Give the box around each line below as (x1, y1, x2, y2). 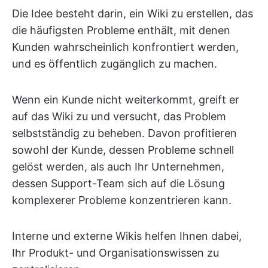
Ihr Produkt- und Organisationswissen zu (12, 246, 219, 259)
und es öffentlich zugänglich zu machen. (12, 57, 217, 70)
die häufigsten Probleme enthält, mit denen (12, 24, 230, 36)
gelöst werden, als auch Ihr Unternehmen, (12, 160, 224, 173)
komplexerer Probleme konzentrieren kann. (12, 194, 232, 206)
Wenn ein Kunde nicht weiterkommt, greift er (12, 93, 239, 106)
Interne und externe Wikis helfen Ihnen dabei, (12, 230, 242, 242)
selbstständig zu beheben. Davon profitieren (12, 127, 237, 139)
